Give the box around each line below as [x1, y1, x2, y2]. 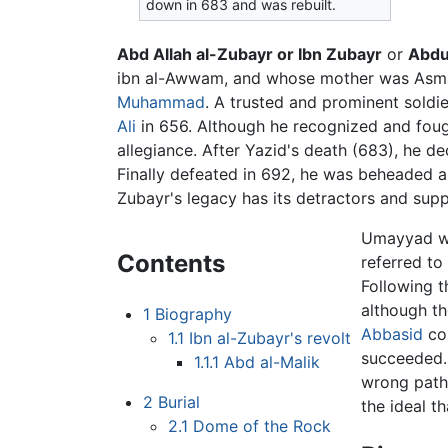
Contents [117, 249, 225, 279]
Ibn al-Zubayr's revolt [189, 328, 352, 349]
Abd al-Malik [223, 352, 320, 373]
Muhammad [117, 92, 205, 113]
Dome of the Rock [193, 416, 332, 437]
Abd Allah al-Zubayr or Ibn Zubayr [117, 44, 382, 65]
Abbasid [361, 324, 424, 345]
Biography [154, 304, 232, 325]
